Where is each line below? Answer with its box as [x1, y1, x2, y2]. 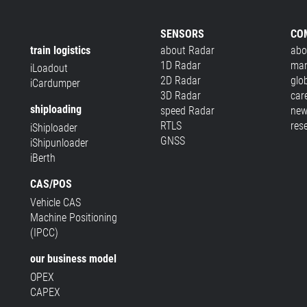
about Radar [160, 43, 214, 57]
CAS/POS [29, 177, 72, 191]
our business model [29, 251, 116, 265]
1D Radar [160, 58, 201, 72]
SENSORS [160, 27, 204, 40]
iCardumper [29, 77, 80, 90]
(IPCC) [29, 225, 58, 239]
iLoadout [29, 62, 68, 75]
